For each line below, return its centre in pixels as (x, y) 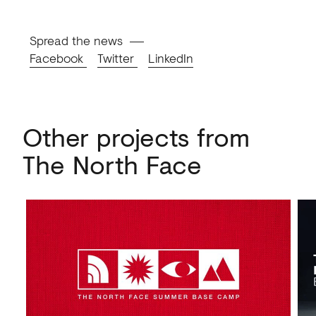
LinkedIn (170, 58)
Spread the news (76, 41)
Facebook (58, 58)
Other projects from (136, 137)
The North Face (112, 165)
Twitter (117, 58)
